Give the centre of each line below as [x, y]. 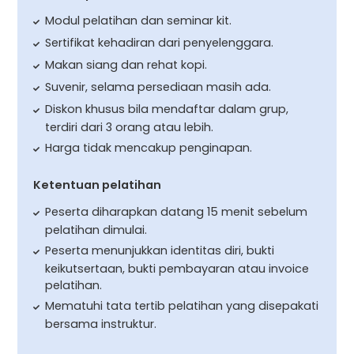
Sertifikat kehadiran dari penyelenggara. [160, 42]
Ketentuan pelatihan [98, 185]
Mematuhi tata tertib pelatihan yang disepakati [182, 305]
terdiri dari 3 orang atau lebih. [130, 127]
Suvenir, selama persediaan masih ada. [158, 87]
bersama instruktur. [101, 324]
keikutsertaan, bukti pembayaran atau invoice [177, 268]
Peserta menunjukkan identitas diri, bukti [160, 250]
